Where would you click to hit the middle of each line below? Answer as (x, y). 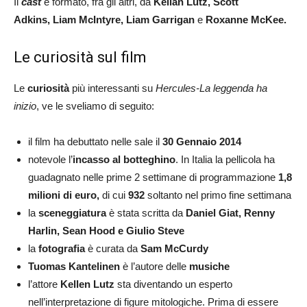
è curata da (113, 248)
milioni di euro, (65, 195)
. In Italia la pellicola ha (225, 159)
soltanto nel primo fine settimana (218, 195)
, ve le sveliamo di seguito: (95, 106)
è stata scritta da (146, 212)
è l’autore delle (155, 266)
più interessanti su (112, 88)
